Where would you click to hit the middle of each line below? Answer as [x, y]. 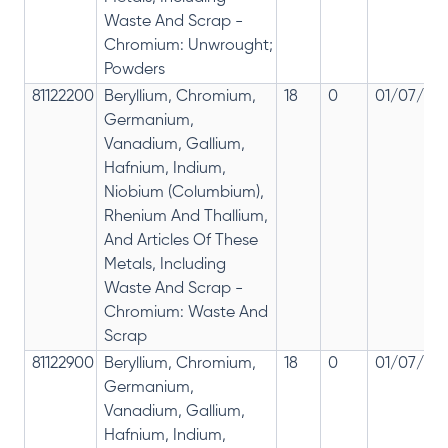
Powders [134, 70]
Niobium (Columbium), [184, 193]
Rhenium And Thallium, [186, 217]
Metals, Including [165, 265]
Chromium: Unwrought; [188, 46]
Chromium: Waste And [186, 313]
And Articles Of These [181, 241]
